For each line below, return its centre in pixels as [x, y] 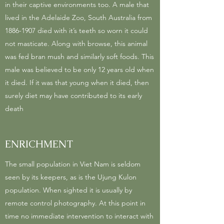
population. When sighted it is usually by [68, 190]
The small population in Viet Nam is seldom [73, 164]
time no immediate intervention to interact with [79, 216]
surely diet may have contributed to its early [73, 95]
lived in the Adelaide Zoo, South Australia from [78, 17]
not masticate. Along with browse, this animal [76, 43]
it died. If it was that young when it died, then [77, 82]
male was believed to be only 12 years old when [79, 69]
